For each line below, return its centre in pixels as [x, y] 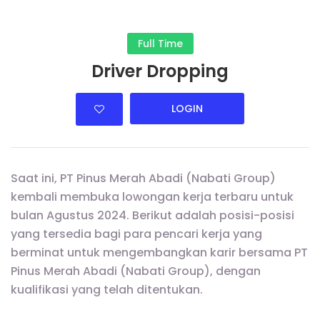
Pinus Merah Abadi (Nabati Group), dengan [136, 271]
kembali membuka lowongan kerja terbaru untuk [152, 197]
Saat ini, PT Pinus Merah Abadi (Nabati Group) [143, 178]
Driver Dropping [160, 71]
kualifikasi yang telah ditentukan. [107, 290]
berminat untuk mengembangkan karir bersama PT [159, 252]
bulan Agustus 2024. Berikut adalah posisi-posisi [152, 215]
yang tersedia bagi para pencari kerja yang [136, 234]
